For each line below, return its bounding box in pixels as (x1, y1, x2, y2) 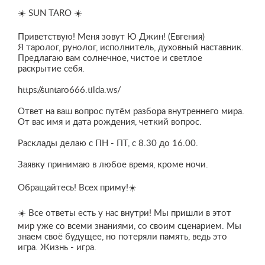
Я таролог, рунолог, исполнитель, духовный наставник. (18, 43, 244, 52)
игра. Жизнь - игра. (18, 243, 96, 252)
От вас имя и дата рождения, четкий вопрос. (18, 118, 202, 127)
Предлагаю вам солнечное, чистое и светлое (18, 54, 202, 63)
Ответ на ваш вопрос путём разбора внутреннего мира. (18, 107, 244, 116)
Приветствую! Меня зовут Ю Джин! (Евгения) (18, 33, 205, 41)
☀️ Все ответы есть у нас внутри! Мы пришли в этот (18, 209, 231, 218)
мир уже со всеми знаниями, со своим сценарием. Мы (18, 222, 241, 231)
